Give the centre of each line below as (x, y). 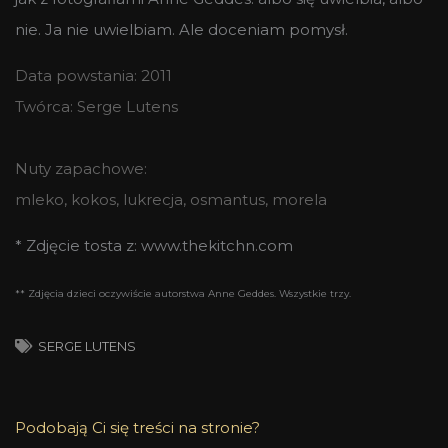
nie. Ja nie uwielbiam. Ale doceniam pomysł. (181, 30)
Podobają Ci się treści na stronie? (137, 428)
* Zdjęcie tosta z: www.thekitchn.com (154, 246)
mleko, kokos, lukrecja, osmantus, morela (171, 200)
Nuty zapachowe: (81, 169)
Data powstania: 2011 (93, 76)
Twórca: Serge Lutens (96, 107)
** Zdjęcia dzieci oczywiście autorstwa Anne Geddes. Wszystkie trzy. (183, 294)
